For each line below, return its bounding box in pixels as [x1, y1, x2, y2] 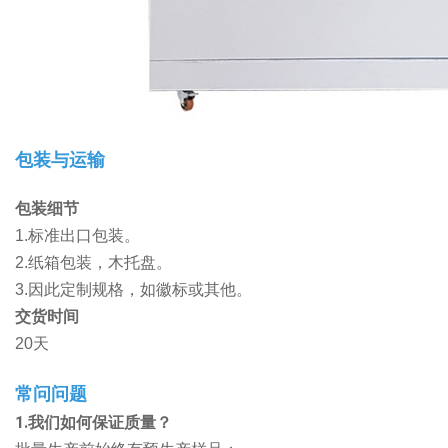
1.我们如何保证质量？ [15, 413, 172, 433]
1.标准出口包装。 [15, 227, 140, 245]
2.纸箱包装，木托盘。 [15, 254, 172, 272]
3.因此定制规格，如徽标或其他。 [15, 281, 252, 299]
